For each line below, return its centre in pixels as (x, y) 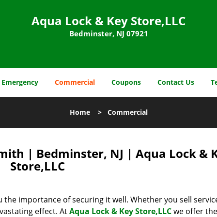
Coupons (126, 82)
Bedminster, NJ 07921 (108, 33)
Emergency (20, 82)
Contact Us (176, 82)
